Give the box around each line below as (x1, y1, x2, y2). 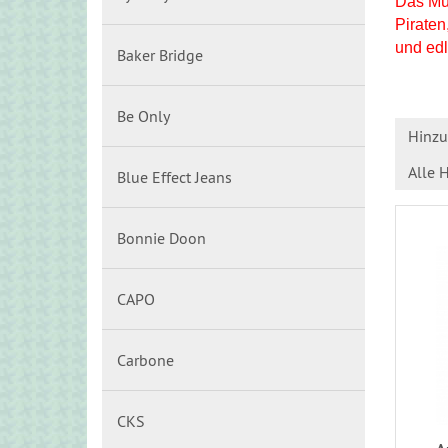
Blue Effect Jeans (117, 167, 232, 187)
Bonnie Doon (117, 228, 206, 248)
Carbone (117, 350, 174, 370)
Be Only (117, 106, 170, 126)
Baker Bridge (117, 45, 203, 65)
